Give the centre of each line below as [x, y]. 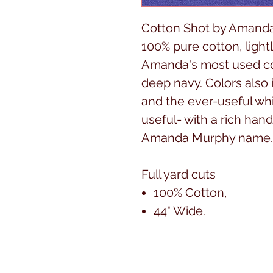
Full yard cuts [179, 174]
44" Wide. [179, 211]
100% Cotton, [190, 192]
